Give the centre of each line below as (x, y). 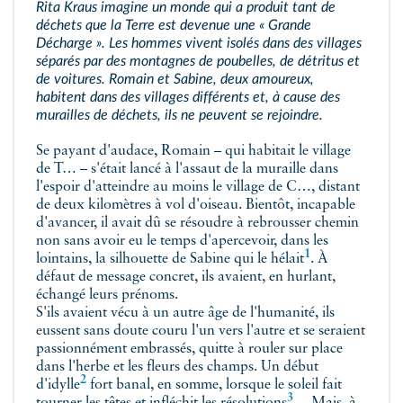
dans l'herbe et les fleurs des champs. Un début (177, 367)
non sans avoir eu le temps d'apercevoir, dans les (182, 241)
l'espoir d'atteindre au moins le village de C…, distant (198, 187)
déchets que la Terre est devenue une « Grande (174, 25)
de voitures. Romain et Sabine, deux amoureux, (175, 79)
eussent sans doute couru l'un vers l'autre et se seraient (201, 331)
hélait (287, 259)
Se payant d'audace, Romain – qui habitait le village (193, 151)
